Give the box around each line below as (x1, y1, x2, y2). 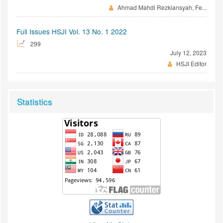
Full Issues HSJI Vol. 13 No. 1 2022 (16, 26, 127, 36)
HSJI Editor (175, 59, 207, 68)
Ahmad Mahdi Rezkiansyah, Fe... (116, 2, 207, 11)
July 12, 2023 (170, 48, 207, 57)
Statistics (17, 95, 52, 108)
